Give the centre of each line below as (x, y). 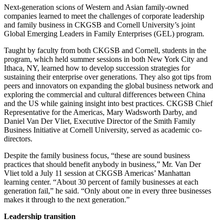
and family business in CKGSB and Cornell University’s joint (99, 25)
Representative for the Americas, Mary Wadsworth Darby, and (100, 112)
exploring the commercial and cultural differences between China (105, 95)
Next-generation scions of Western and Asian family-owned (96, 7)
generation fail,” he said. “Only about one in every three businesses (108, 191)
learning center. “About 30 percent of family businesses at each (101, 182)
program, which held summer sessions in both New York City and (106, 59)
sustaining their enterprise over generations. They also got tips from (108, 77)
